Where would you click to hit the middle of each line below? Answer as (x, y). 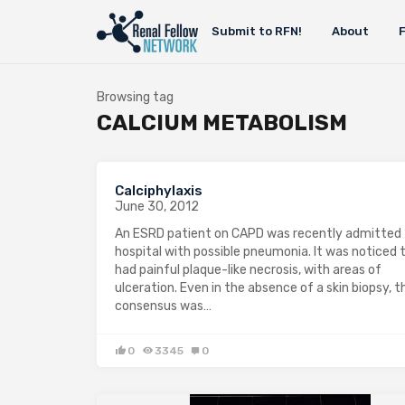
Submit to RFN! (256, 31)
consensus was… (163, 306)
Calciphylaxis (159, 191)
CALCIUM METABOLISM (222, 123)
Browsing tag (135, 97)
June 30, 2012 (157, 207)
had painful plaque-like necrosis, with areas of (248, 270)
